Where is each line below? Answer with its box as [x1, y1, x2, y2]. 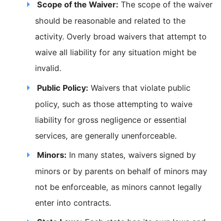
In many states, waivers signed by [67, 149, 196, 160]
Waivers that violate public [88, 82, 191, 93]
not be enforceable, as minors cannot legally [35, 182, 202, 192]
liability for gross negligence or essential [35, 114, 187, 125]
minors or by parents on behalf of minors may [35, 166, 208, 176]
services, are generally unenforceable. [35, 130, 177, 141]
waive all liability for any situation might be [35, 47, 197, 58]
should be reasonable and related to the [35, 16, 186, 26]
